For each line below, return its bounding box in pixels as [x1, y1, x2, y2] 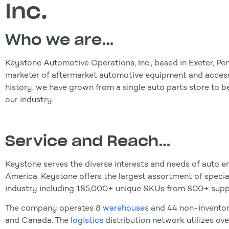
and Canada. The [5, 215, 71, 225]
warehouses [103, 203, 149, 213]
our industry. [5, 95, 54, 104]
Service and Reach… [5, 131, 175, 150]
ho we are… [21, 31, 114, 49]
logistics [71, 215, 103, 225]
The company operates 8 [5, 203, 103, 213]
